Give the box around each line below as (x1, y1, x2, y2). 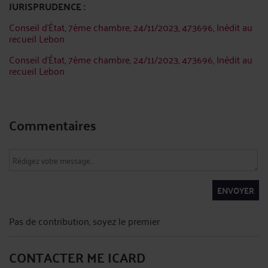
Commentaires (9, 112, 96, 137)
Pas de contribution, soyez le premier (9, 212, 160, 229)
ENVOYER (217, 182, 254, 198)
